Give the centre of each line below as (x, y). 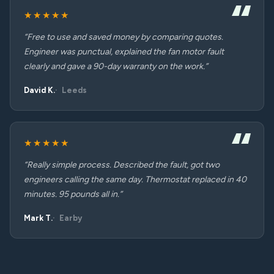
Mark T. (38, 218)
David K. (39, 90)
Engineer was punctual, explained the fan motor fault (124, 52)
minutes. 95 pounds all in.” (73, 194)
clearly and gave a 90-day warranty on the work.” (116, 66)
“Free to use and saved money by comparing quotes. (124, 37)
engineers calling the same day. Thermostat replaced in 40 (135, 180)
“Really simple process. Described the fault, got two (122, 165)
